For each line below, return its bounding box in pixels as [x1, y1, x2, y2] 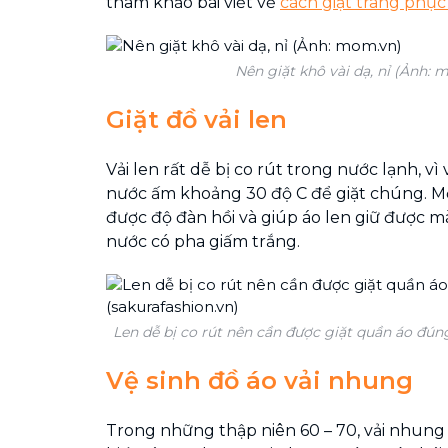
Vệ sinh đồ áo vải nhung [106, 366, 413, 395]
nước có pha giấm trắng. [106, 232, 300, 251]
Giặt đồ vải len [106, 105, 287, 134]
